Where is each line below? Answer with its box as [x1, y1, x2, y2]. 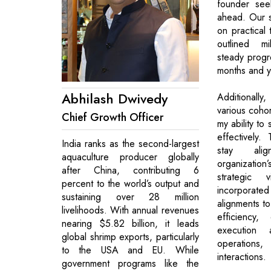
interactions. [217, 250, 266, 264]
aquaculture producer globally [62, 149, 199, 164]
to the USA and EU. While [62, 243, 199, 257]
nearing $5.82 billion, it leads [62, 216, 199, 230]
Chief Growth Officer [62, 109, 163, 125]
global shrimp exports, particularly [62, 229, 199, 244]
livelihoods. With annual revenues [62, 203, 199, 217]
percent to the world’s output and [62, 176, 199, 191]
